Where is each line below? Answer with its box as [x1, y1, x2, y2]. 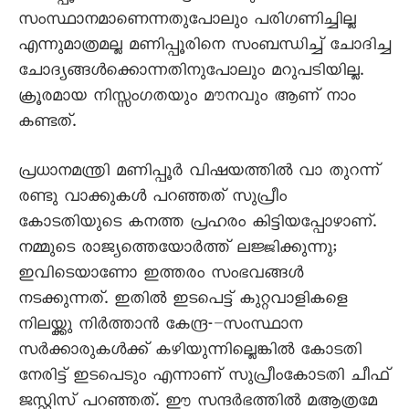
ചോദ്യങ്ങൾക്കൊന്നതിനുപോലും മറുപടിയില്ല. [18, 60, 363, 86]
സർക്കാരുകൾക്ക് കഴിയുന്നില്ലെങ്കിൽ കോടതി [18, 340, 362, 365]
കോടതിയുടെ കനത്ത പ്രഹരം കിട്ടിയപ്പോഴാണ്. [18, 212, 376, 237]
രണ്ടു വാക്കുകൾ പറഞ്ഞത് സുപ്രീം [18, 186, 287, 212]
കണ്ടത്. [18, 111, 76, 137]
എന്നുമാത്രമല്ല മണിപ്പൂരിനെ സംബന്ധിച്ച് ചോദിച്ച [18, 35, 391, 60]
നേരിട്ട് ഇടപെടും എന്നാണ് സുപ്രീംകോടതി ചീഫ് [18, 365, 390, 391]
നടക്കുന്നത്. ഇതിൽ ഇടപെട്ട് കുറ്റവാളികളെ [18, 288, 347, 314]
